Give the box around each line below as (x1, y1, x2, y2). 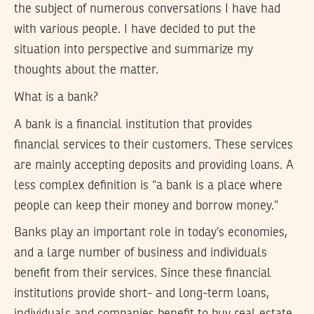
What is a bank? (14, 90, 98, 104)
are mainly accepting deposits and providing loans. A (14, 158, 294, 172)
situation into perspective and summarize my (14, 43, 253, 57)
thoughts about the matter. (14, 64, 158, 77)
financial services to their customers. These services (14, 138, 293, 151)
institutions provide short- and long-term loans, (14, 287, 269, 301)
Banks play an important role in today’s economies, (14, 226, 287, 240)
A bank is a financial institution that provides (14, 118, 252, 131)
